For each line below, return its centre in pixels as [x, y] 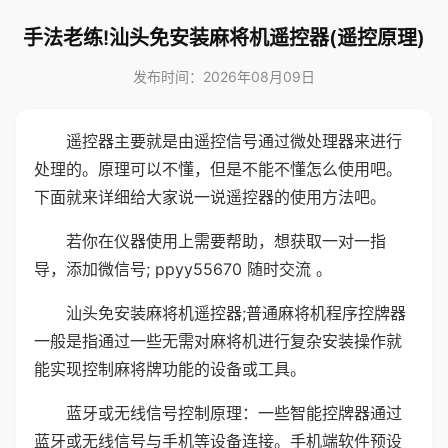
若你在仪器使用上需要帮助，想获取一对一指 [226, 241]
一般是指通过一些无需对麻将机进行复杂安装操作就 [218, 341]
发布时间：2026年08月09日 [224, 76]
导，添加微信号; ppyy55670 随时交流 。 [183, 269]
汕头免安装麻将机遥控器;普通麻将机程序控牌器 [236, 313]
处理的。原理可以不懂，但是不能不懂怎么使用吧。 [218, 169]
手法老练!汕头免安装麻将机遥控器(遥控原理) [224, 38]
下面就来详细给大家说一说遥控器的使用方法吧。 [210, 197]
